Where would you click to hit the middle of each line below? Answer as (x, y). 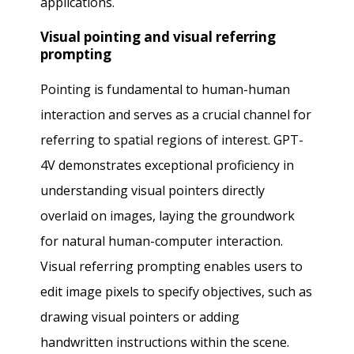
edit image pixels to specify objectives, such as (177, 291)
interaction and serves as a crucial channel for (176, 114)
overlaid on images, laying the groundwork (168, 215)
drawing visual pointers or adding (140, 316)
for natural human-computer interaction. (162, 241)
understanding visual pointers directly (153, 190)
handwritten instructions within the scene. (165, 342)
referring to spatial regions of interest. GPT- (172, 139)
